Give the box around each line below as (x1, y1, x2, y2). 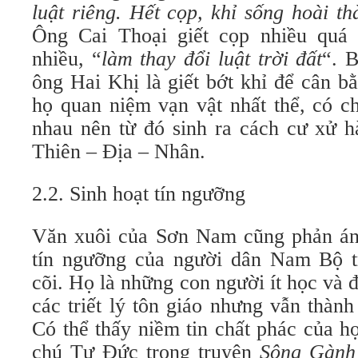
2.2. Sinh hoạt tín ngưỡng (32, 182, 245, 205)
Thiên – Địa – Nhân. (32, 140, 205, 163)
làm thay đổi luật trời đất (101, 47, 323, 70)
